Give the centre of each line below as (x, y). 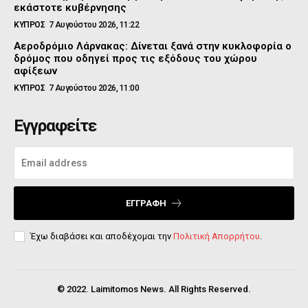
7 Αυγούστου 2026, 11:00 (93, 88)
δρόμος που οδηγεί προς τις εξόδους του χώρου (135, 59)
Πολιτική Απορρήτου (217, 236)
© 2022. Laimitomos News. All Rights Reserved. (154, 289)
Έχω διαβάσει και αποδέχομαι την (102, 236)
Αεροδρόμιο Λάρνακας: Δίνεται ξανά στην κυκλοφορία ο (153, 46)
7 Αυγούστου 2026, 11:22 (93, 25)
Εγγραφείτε (55, 126)
